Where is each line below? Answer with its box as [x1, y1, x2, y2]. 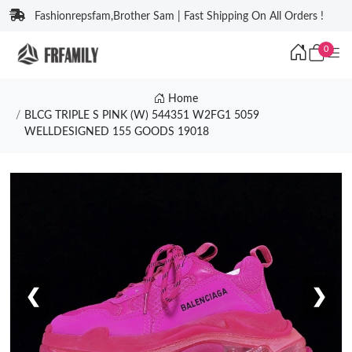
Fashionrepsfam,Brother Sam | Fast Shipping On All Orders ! [35, 11, 324, 22]
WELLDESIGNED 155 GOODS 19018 [24, 126, 209, 137]
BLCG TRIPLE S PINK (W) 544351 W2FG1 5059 [24, 110, 259, 121]
